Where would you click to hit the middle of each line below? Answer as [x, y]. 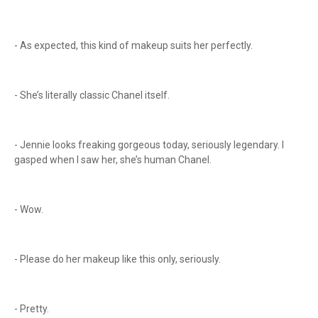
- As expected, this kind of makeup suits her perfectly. [135, 45]
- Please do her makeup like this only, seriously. [119, 259]
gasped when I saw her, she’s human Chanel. [114, 160]
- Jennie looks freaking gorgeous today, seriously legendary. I [149, 145]
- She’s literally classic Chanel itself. [93, 95]
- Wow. [30, 209]
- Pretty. [33, 309]
